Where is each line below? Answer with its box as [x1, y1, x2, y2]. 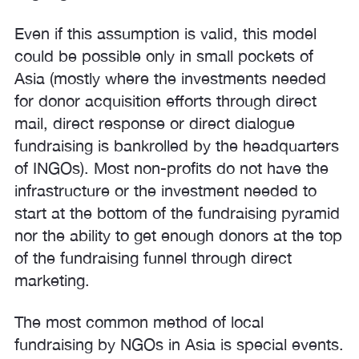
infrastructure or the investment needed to [14, 181, 317, 200]
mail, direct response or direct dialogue [14, 114, 295, 132]
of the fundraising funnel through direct [14, 248, 292, 267]
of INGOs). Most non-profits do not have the [14, 159, 329, 177]
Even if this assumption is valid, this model [14, 24, 317, 42]
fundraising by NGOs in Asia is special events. [14, 335, 344, 353]
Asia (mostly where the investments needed [14, 69, 326, 87]
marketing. [14, 271, 90, 289]
